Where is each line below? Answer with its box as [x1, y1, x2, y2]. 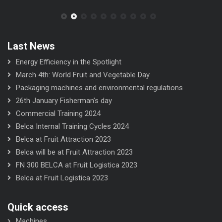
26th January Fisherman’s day [16, 96, 112, 106]
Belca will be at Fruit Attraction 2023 [16, 148, 133, 157]
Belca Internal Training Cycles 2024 [16, 122, 129, 131]
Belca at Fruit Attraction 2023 [16, 135, 111, 144]
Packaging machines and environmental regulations [16, 83, 183, 93]
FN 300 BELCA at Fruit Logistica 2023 [16, 161, 137, 170]
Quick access [7, 201, 68, 214]
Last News [7, 40, 55, 53]
